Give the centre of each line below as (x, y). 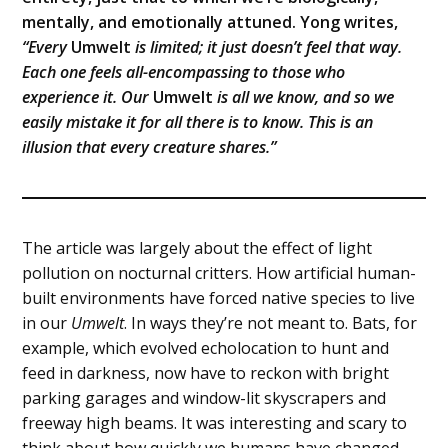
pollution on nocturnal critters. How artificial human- (219, 272)
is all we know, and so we (304, 96)
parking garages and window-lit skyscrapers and (204, 397)
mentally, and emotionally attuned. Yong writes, (210, 21)
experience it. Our (88, 96)
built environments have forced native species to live (219, 297)
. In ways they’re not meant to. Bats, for (271, 322)
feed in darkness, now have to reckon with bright (206, 372)
